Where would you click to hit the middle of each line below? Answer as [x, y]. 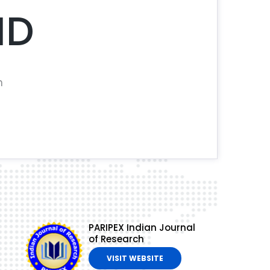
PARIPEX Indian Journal [142, 228]
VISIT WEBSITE [135, 259]
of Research [116, 239]
